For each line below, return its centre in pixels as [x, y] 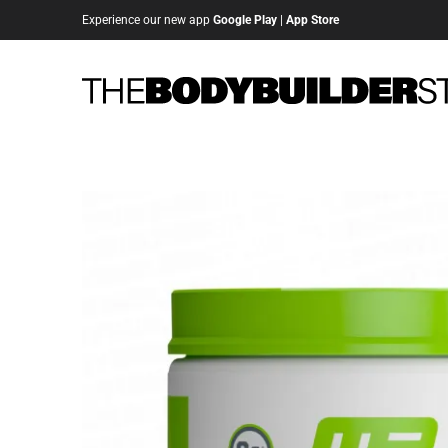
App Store [312, 20]
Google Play [245, 20]
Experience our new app [147, 20]
